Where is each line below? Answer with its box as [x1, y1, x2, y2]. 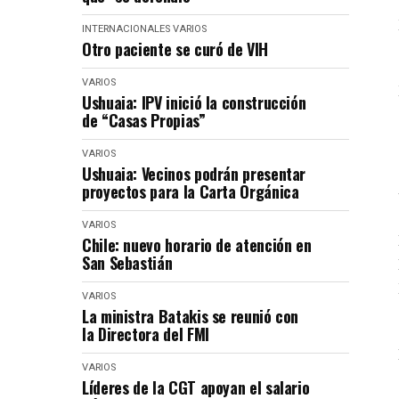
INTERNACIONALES [82, 23, 170, 35]
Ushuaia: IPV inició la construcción [82, 91, 306, 114]
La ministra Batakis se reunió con [82, 305, 299, 328]
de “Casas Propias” [82, 109, 206, 132]
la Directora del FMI [82, 322, 209, 346]
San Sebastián [82, 251, 173, 274]
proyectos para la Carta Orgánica [82, 180, 299, 203]
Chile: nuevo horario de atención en [82, 233, 312, 256]
